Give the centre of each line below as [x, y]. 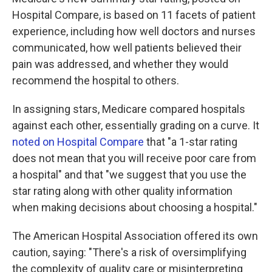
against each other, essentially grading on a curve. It [136, 125]
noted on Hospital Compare [78, 142]
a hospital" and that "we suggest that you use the [129, 175]
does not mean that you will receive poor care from [134, 158]
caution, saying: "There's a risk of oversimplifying [129, 252]
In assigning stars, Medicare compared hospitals [129, 109]
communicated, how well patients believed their [127, 48]
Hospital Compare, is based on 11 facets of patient [134, 15]
